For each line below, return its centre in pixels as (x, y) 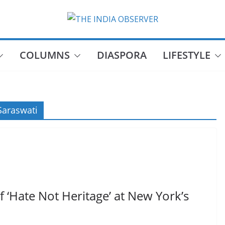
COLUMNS (44, 55)
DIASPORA (122, 55)
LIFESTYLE (186, 55)
